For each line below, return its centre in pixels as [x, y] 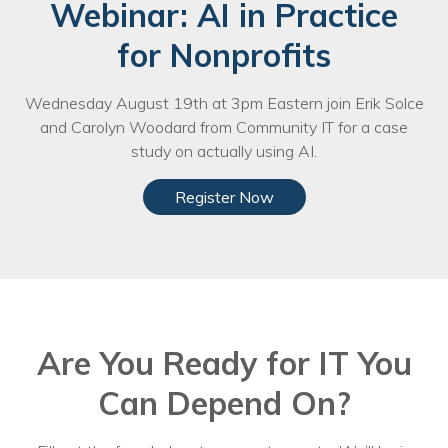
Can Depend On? [224, 403]
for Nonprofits [224, 55]
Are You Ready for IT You [224, 363]
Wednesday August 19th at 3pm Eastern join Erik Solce [224, 103]
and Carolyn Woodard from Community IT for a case [224, 127]
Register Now [224, 197]
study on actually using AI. [224, 151]
